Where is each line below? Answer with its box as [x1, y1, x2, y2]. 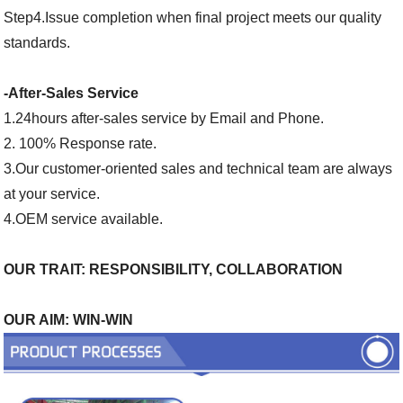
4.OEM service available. [4, 211, 164, 228]
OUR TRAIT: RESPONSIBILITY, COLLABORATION [4, 262, 344, 278]
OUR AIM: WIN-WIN [4, 312, 134, 328]
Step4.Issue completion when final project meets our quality [4, 10, 382, 26]
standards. [4, 35, 71, 51]
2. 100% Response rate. [4, 136, 157, 152]
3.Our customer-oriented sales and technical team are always [4, 161, 393, 177]
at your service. [4, 186, 101, 202]
